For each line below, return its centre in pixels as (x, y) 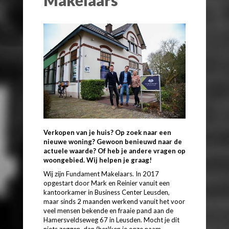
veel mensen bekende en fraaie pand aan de (108, 210)
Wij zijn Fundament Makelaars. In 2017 (101, 174)
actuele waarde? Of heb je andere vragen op (114, 151)
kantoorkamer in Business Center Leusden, (107, 192)
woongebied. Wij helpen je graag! (98, 160)
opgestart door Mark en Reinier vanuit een (107, 183)
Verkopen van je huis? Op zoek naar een (107, 132)
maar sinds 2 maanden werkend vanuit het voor (114, 201)
